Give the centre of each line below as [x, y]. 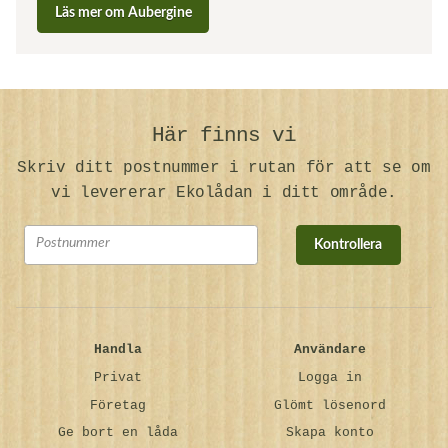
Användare [330, 349]
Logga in [330, 377]
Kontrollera [348, 244]
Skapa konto [330, 433]
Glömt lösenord [330, 405]
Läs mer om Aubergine [123, 13]
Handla [117, 349]
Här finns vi [224, 136]
